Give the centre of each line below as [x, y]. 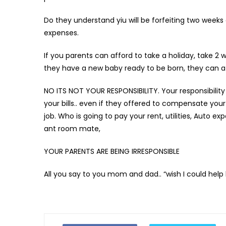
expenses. [61, 33]
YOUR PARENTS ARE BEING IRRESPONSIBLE [112, 151]
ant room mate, [72, 128]
